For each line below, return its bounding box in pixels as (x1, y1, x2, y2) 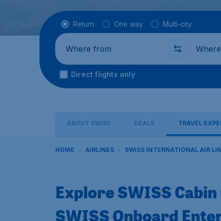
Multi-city (163, 20, 192, 28)
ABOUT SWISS (67, 119, 110, 127)
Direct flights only (71, 70, 135, 78)
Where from (59, 44, 105, 54)
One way (114, 20, 143, 28)
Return (73, 20, 94, 28)
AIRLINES (85, 146, 114, 153)
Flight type (61, 19, 100, 29)
